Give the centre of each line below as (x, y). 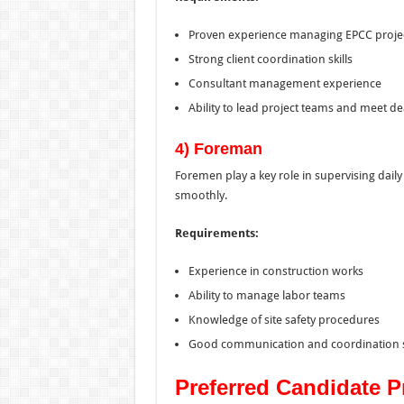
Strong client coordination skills (270, 59)
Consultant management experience (285, 83)
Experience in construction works (275, 271)
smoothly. (201, 195)
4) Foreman (218, 148)
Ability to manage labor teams (266, 295)
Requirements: (216, 233)
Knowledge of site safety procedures (284, 319)
